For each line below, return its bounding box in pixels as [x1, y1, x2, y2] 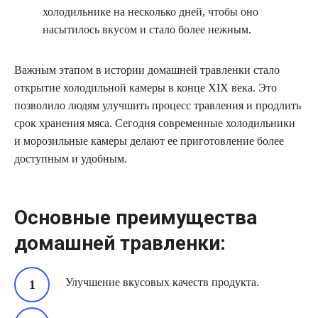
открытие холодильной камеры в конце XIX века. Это [14, 82, 277, 94]
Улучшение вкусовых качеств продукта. [65, 276, 259, 289]
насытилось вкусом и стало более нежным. [43, 23, 251, 36]
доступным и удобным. [14, 153, 127, 165]
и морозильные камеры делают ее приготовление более [14, 135, 284, 148]
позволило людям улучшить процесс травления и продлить [14, 99, 301, 112]
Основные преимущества [14, 206, 257, 230]
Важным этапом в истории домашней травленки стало [14, 64, 280, 77]
